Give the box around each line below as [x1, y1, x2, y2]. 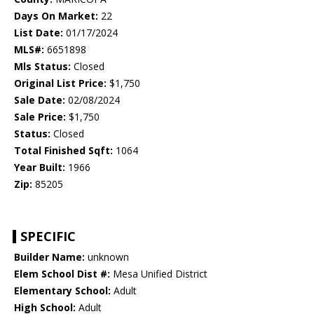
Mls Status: [14, 60, 71, 74]
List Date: [14, 26, 63, 40]
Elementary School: [14, 284, 111, 298]
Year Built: [14, 161, 65, 175]
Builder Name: [14, 250, 85, 264]
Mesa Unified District [110, 267, 207, 281]
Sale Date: [14, 93, 65, 107]
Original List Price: [14, 76, 107, 90]
